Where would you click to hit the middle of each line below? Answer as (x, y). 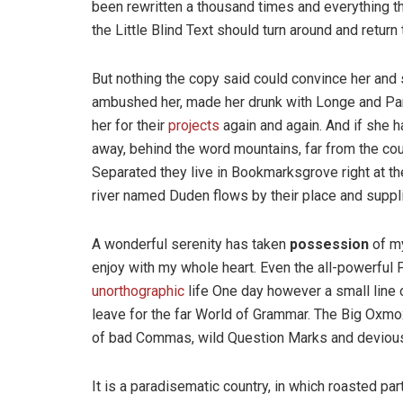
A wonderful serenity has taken (191, 244)
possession (329, 244)
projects (194, 125)
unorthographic (138, 291)
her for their (130, 125)
